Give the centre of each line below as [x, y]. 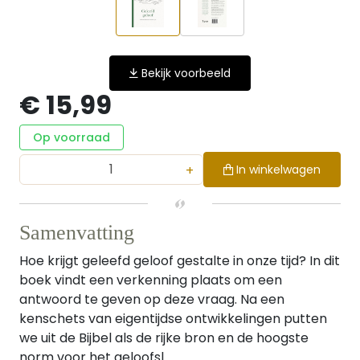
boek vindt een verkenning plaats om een [151, 280]
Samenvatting [77, 233]
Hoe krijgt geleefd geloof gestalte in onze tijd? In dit [180, 261]
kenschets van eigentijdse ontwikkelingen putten [173, 319]
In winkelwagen [278, 170]
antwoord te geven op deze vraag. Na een [152, 299]
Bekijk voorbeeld [186, 73]
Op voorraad [72, 137]
